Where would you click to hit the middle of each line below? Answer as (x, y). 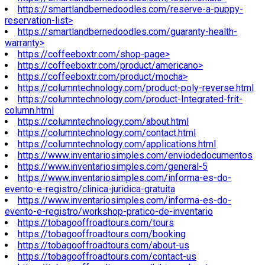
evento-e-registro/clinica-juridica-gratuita (90, 189)
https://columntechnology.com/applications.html (117, 144)
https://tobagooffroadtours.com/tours (96, 223)
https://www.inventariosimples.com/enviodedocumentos (135, 156)
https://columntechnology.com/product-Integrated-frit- (130, 99)
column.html (29, 111)
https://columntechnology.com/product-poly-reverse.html (136, 88)
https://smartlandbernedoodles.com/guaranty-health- (127, 32)
